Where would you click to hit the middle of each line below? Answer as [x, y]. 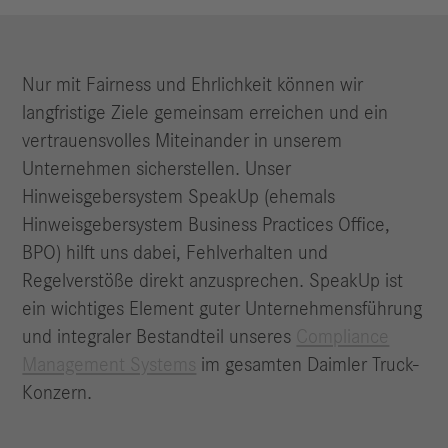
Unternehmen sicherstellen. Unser [157, 169]
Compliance [343, 337]
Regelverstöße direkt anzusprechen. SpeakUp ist [213, 281]
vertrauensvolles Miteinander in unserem [182, 141]
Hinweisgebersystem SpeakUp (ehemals [179, 197]
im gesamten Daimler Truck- [308, 365]
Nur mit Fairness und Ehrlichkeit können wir [193, 85]
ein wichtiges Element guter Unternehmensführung [222, 309]
